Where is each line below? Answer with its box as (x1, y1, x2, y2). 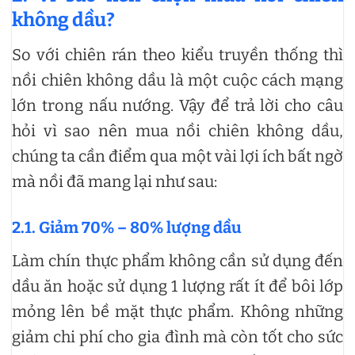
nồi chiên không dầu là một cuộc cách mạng (12, 71, 343, 90)
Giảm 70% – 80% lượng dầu (39, 218, 242, 238)
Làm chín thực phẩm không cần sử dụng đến (12, 251, 343, 271)
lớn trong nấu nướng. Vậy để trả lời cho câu (12, 96, 343, 116)
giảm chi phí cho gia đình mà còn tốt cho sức (12, 327, 343, 347)
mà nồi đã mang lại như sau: (12, 172, 217, 192)
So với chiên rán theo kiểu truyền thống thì (12, 45, 343, 65)
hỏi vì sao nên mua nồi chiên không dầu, (12, 121, 343, 141)
